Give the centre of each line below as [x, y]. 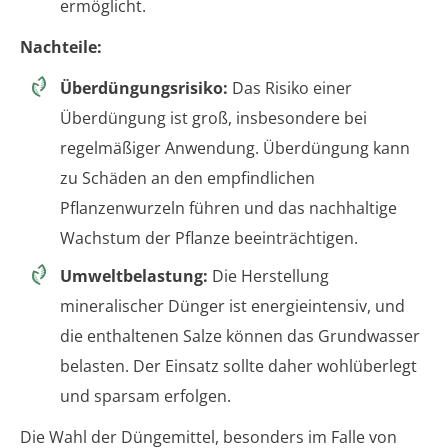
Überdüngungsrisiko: [144, 88]
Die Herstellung [268, 276]
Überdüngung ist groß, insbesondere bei [213, 118]
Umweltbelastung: [134, 276]
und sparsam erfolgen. [145, 396]
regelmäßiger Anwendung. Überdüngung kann [235, 148]
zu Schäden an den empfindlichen [187, 178]
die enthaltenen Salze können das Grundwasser [240, 336]
